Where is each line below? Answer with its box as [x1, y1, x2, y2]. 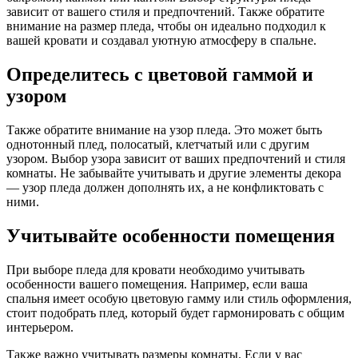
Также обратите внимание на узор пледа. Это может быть [6, 122, 322, 137]
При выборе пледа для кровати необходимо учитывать [6, 262, 304, 276]
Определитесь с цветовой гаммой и [6, 63, 313, 85]
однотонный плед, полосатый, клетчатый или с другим [6, 137, 309, 151]
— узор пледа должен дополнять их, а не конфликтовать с [6, 180, 324, 194]
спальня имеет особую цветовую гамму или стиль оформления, [6, 291, 352, 305]
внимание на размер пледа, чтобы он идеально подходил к [6, 18, 326, 33]
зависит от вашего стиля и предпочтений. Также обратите [6, 4, 324, 18]
